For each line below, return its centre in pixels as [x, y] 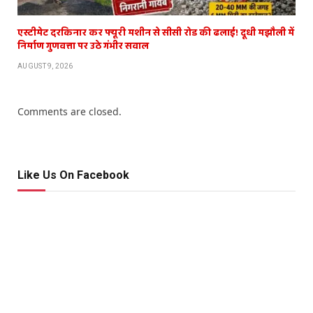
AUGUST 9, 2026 [45, 66]
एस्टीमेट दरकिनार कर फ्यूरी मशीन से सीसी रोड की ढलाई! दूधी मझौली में [156, 32]
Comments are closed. [70, 111]
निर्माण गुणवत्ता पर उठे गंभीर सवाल [83, 46]
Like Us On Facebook [73, 175]
